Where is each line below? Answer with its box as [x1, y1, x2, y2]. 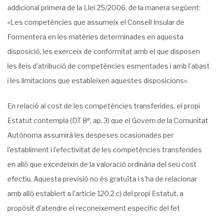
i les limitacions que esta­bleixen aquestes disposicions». [7, 76, 188, 85]
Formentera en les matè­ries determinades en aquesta [7, 33, 183, 41]
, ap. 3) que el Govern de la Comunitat [90, 116, 208, 125]
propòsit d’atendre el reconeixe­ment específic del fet [7, 204, 180, 212]
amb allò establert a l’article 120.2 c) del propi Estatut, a [7, 189, 183, 198]
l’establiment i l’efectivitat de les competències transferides [7, 145, 202, 154]
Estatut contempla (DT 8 [7, 116, 87, 125]
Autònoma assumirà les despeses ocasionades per [7, 131, 174, 139]
